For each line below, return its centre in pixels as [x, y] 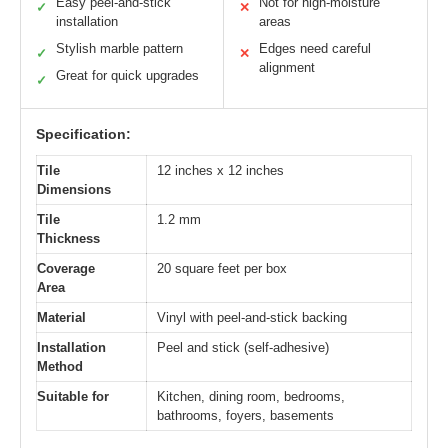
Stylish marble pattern [119, 48]
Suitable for [73, 396]
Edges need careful [315, 48]
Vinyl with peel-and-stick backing [252, 317]
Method [60, 366]
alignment [287, 67]
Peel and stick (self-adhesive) [243, 347]
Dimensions [74, 189]
